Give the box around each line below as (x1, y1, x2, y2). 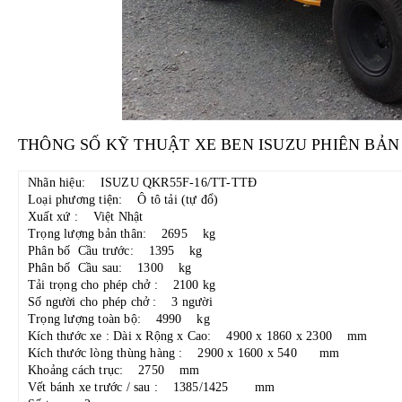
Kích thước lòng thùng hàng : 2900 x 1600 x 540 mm (28, 346, 340, 360)
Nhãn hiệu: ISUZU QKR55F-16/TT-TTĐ (28, 176, 258, 189)
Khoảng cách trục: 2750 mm (28, 363, 200, 377)
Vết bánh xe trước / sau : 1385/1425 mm (28, 380, 275, 394)
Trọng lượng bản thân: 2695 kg (28, 227, 215, 240)
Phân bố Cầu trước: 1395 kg (28, 244, 203, 258)
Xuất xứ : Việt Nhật (28, 210, 144, 223)
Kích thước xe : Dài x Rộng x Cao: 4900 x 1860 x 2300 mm (28, 329, 368, 343)
